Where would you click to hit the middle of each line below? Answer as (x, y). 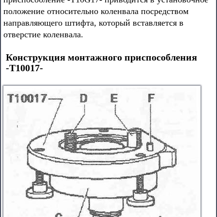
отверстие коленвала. (43, 34)
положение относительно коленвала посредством (96, 11)
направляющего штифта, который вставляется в (93, 23)
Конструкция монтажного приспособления (101, 57)
